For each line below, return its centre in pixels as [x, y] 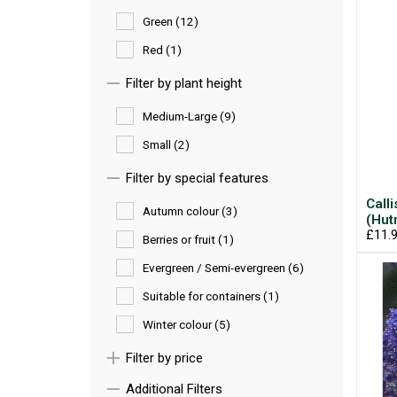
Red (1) [162, 50]
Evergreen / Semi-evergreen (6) [223, 268]
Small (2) [166, 144]
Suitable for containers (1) [211, 296]
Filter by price [164, 358]
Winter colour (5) [187, 324]
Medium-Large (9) [189, 116]
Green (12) [171, 21]
